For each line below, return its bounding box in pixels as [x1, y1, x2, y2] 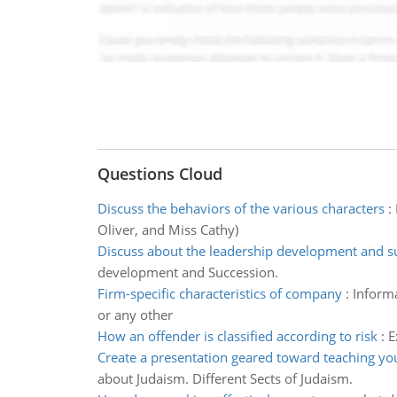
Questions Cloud [97, 163, 222, 184]
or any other [97, 306, 173, 323]
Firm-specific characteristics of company [97, 284, 342, 302]
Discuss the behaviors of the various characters [97, 199, 385, 217]
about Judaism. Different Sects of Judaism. [97, 370, 353, 387]
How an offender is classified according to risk [97, 327, 378, 345]
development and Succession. [97, 263, 278, 281]
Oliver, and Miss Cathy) [97, 221, 238, 238]
